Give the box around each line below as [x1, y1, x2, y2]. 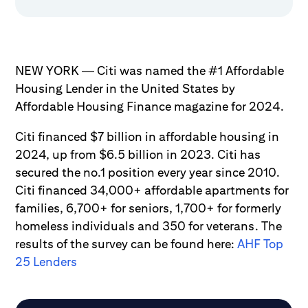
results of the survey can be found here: [15, 236, 238, 251]
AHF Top [237, 236, 284, 251]
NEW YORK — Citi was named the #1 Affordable [15, 63, 285, 78]
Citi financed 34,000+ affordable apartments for [15, 183, 289, 197]
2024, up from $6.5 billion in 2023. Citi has [15, 147, 261, 162]
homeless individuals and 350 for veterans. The [15, 219, 283, 233]
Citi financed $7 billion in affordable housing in [15, 129, 280, 144]
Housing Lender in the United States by [15, 81, 236, 96]
